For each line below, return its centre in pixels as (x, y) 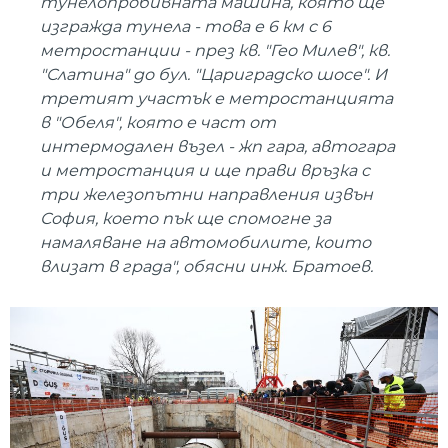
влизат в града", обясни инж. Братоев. (206, 266)
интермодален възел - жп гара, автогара (217, 146)
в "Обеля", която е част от (158, 122)
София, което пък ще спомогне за (185, 218)
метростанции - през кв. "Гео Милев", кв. (215, 50)
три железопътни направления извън (206, 194)
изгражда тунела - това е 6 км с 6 (185, 26)
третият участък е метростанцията (216, 98)
